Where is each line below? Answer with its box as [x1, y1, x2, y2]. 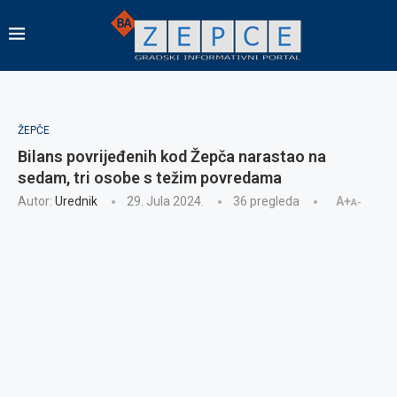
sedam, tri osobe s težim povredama [18, 168, 282, 187]
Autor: [18, 194, 55, 208]
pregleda [247, 194, 300, 208]
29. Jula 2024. [127, 194, 204, 208]
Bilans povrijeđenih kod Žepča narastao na [18, 147, 326, 166]
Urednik [55, 194, 97, 208]
